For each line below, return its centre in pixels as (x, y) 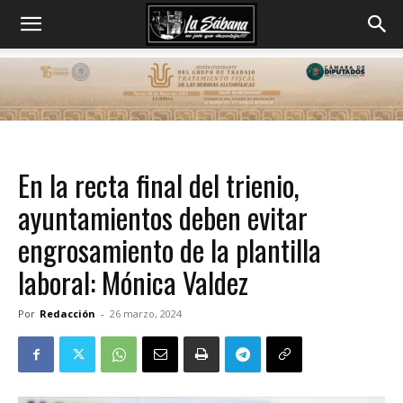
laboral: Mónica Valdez (133, 282)
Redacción (67, 313)
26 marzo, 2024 (146, 313)
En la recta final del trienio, (159, 185)
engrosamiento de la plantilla (170, 250)
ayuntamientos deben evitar (163, 217)
